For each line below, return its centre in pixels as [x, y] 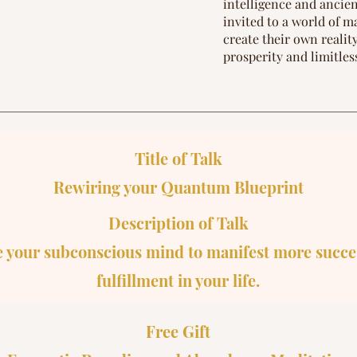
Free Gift [178, 331]
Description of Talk [178, 223]
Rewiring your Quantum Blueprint [178, 187]
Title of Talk [178, 158]
